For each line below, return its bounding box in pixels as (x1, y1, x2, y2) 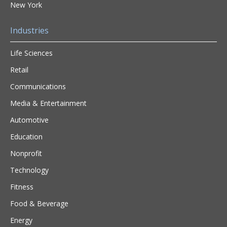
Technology (10, 165, 49, 175)
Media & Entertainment (10, 98, 87, 108)
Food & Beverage (10, 199, 68, 208)
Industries (10, 25, 49, 36)
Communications (10, 82, 66, 91)
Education (10, 132, 43, 141)
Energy (10, 215, 32, 225)
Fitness (10, 182, 33, 192)
